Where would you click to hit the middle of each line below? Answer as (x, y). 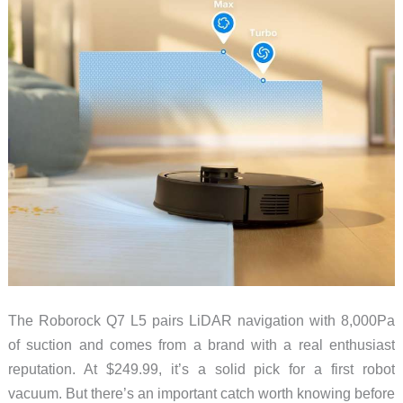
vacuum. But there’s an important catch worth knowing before (201, 393)
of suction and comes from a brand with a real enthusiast (201, 344)
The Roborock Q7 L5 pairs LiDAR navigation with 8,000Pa (201, 320)
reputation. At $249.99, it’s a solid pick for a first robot (201, 368)
